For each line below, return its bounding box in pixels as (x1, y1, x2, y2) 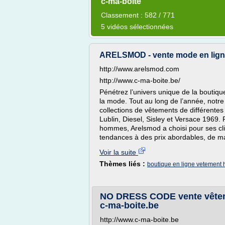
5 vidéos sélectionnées (101, 23, 173, 31)
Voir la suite (99, 148, 138, 156)
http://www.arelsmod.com (99, 65, 179, 73)
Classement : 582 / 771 (101, 11, 175, 19)
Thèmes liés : (99, 160, 147, 168)
